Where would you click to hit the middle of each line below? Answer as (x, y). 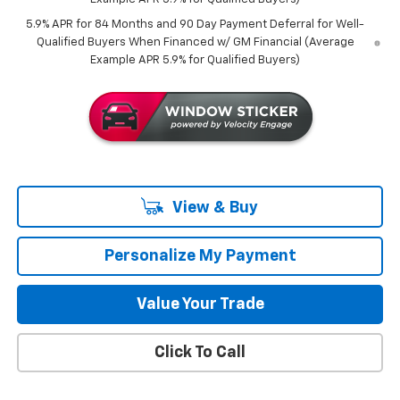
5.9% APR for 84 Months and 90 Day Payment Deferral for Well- (196, 24)
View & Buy (213, 208)
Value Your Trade (200, 304)
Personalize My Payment (200, 256)
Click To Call (200, 352)
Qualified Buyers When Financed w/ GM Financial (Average (195, 42)
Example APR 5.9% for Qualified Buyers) (196, 60)
